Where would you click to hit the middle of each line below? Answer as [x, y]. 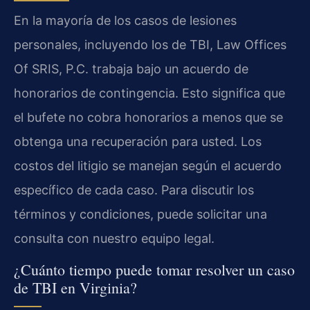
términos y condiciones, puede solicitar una [140, 215]
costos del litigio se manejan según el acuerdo [148, 166]
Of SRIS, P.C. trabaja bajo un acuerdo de [131, 69]
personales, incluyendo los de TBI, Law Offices [150, 45]
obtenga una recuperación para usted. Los [138, 142]
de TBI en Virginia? [75, 287]
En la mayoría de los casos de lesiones [125, 21]
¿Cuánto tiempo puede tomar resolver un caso [154, 269]
